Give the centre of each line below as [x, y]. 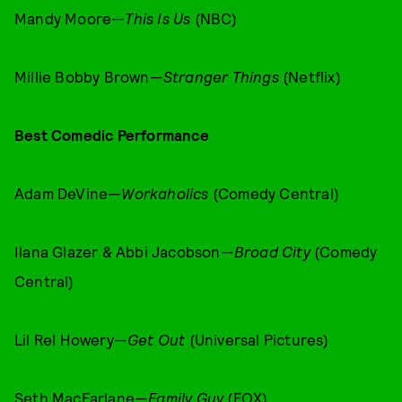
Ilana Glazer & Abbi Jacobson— [124, 251]
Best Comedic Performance [112, 135]
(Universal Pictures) [257, 339]
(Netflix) [310, 76]
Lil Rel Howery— [71, 339]
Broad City [272, 251]
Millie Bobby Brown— [89, 76]
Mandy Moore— [70, 18]
